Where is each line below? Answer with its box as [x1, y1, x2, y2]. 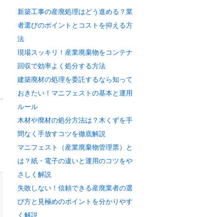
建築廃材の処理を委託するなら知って [17, 76, 133, 83]
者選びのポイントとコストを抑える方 [17, 21, 133, 29]
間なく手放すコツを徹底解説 [17, 130, 106, 138]
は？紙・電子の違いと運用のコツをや [17, 157, 133, 165]
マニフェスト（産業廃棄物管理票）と [17, 143, 133, 151]
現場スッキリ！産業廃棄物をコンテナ [17, 48, 133, 56]
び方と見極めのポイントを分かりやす [17, 198, 133, 205]
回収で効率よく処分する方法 [17, 62, 106, 70]
